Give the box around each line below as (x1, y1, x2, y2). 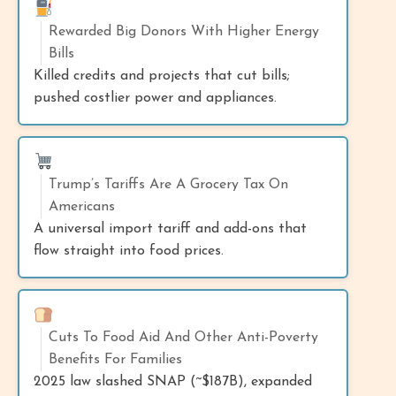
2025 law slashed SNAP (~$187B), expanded (34, 374, 312, 389)
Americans (49, 199, 115, 214)
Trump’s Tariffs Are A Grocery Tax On (49, 177, 288, 192)
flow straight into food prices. (34, 243, 224, 258)
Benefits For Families (49, 352, 182, 367)
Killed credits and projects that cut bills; (34, 68, 290, 83)
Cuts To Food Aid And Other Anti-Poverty (49, 330, 318, 345)
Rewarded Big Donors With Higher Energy (49, 24, 319, 39)
